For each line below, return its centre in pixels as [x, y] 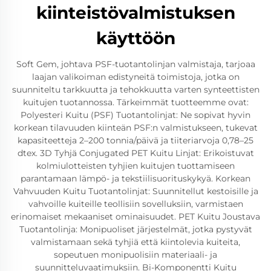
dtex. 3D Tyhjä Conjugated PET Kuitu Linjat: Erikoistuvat [135, 153]
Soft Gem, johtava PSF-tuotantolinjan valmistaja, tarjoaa [135, 64]
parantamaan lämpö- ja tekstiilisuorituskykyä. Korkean [135, 178]
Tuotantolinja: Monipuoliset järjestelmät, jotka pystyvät [135, 229]
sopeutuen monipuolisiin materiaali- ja [135, 254]
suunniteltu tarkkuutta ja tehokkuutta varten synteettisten [135, 89]
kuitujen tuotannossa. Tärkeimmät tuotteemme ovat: [135, 102]
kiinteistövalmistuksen [135, 12]
